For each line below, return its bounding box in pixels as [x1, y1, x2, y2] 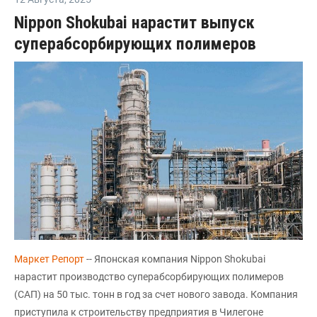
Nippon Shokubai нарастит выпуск [14, 13, 255, 33]
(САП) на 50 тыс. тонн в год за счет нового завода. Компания [14, 289, 298, 301]
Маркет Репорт [14, 253, 86, 265]
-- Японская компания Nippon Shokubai [86, 253, 265, 265]
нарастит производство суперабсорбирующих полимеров [14, 271, 284, 283]
